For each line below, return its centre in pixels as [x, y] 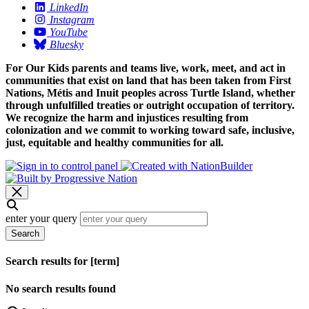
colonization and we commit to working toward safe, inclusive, [150, 130]
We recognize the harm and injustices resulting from [127, 118]
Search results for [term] [62, 261]
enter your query [41, 219]
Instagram [72, 20]
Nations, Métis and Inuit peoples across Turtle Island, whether [150, 93]
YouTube [69, 32]
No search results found [61, 288]
